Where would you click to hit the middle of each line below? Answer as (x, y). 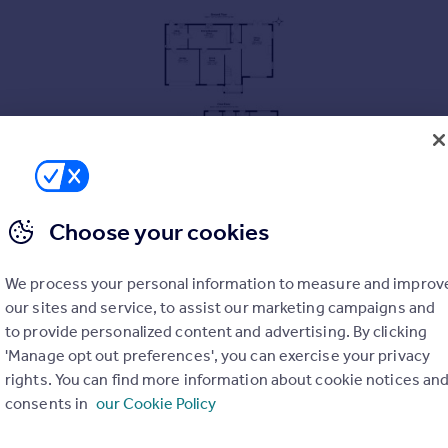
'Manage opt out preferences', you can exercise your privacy (217, 355)
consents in (48, 403)
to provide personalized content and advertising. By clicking (216, 331)
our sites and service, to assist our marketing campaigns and (220, 307)
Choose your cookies (159, 232)
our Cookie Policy (156, 403)
